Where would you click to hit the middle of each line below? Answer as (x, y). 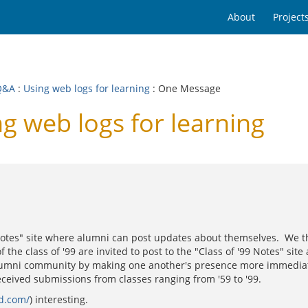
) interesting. (59, 299)
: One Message (185, 88)
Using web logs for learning (87, 88)
